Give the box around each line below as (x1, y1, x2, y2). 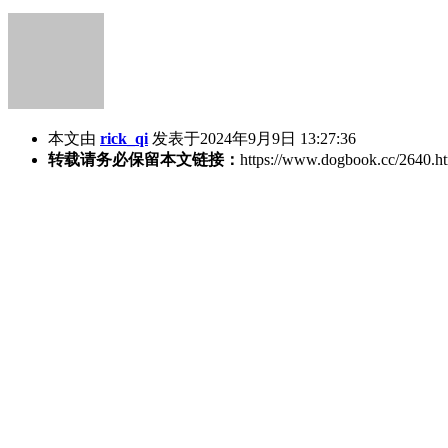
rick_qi (100, 129, 148, 147)
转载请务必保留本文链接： (48, 150, 240, 168)
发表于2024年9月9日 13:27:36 (152, 129, 356, 147)
